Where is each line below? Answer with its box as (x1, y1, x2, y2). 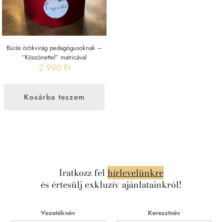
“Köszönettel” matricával (22, 52, 87, 62)
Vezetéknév (41, 208, 75, 218)
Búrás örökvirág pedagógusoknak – (6, 43, 103, 53)
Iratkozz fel (58, 166, 108, 179)
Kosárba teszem (24, 91, 85, 103)
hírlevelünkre (107, 166, 164, 179)
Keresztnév (148, 208, 180, 218)
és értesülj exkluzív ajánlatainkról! (40, 177, 182, 191)
